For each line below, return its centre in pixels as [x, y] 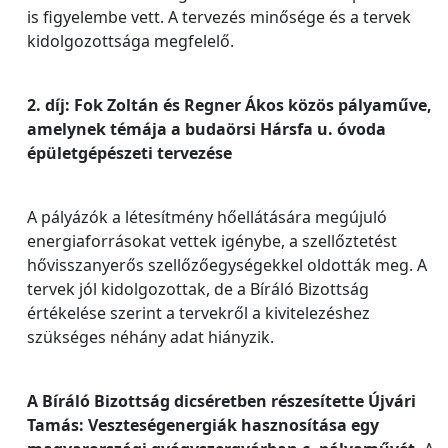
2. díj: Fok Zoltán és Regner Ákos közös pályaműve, [229, 105]
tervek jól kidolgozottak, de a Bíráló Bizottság [198, 289]
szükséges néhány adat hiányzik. [150, 337]
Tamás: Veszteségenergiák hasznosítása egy [203, 425]
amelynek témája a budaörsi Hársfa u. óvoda [206, 129]
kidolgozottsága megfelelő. [130, 41]
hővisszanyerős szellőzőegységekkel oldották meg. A [227, 265]
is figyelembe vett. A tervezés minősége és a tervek [219, 17]
